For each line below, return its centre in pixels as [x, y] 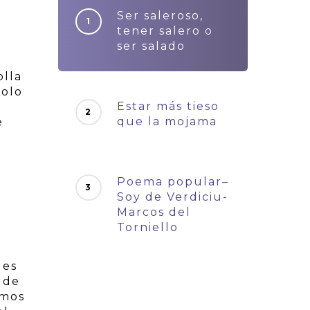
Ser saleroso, [161, 16]
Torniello [148, 227]
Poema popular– [173, 182]
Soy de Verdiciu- [173, 197]
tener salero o [165, 31]
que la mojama [167, 121]
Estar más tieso [168, 106]
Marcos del [154, 212]
